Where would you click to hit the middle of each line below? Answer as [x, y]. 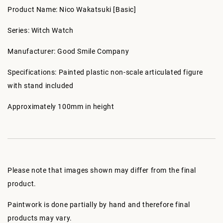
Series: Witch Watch [41, 30]
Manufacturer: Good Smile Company [68, 51]
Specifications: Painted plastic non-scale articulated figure [106, 72]
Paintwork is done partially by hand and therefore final [99, 205]
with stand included [41, 86]
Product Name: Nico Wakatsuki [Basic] [72, 9]
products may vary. [40, 218]
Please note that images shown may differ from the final [102, 170]
